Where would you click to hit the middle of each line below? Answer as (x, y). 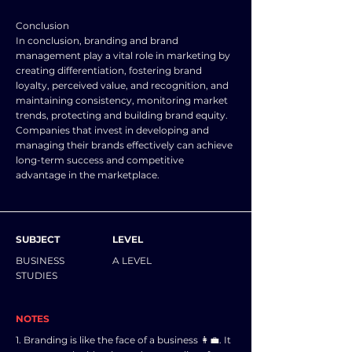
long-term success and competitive (100, 160)
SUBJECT (38, 239)
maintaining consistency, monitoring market (122, 100)
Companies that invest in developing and (112, 130)
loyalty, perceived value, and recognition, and (122, 85)
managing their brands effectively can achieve (124, 145)
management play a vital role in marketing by (123, 55)
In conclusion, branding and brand (97, 40)
